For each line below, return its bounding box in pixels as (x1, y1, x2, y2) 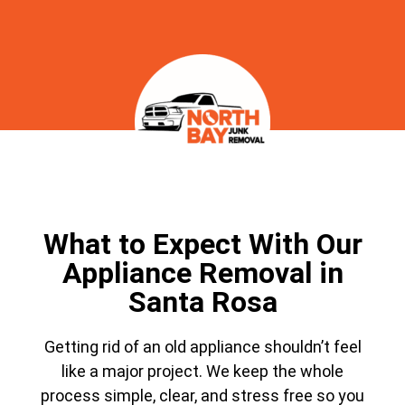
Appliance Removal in (61, 256, 344, 291)
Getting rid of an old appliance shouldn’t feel (43, 337, 362, 357)
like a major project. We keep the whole (61, 362, 344, 381)
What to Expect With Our (42, 227, 363, 262)
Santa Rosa (127, 285, 278, 320)
